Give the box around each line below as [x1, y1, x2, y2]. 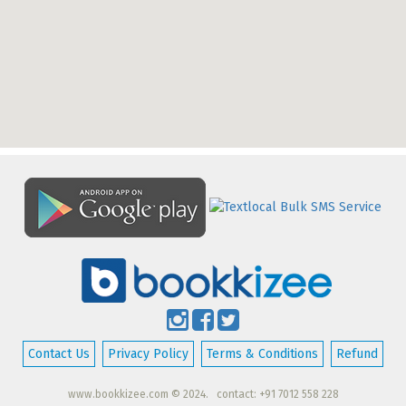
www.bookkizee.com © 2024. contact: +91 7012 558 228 [67, 388, 339, 401]
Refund [336, 346, 378, 362]
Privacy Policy [108, 346, 188, 362]
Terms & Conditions [207, 346, 318, 362]
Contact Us [28, 346, 90, 362]
